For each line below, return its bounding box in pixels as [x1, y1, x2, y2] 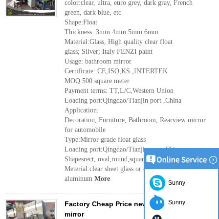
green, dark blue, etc [65, 9, 121, 16]
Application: [65, 107, 99, 114]
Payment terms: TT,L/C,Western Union [65, 87, 174, 94]
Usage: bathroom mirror [65, 58, 131, 65]
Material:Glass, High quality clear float [65, 38, 173, 45]
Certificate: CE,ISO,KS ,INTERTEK [65, 67, 168, 75]
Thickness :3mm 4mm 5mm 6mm [65, 28, 158, 36]
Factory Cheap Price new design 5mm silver [65, 200, 210, 208]
